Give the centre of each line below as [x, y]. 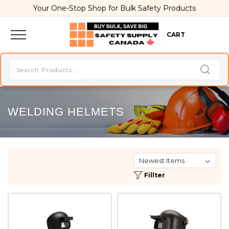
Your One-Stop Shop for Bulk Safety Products [114, 8]
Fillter [155, 175]
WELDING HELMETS [66, 112]
